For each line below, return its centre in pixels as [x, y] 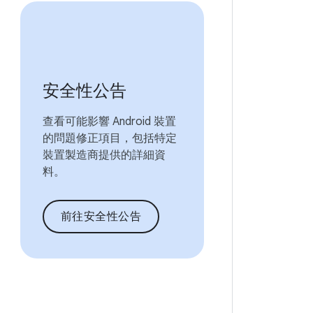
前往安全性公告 [101, 217]
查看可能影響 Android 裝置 [109, 122]
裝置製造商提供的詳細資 [104, 155]
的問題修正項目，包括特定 [109, 138]
